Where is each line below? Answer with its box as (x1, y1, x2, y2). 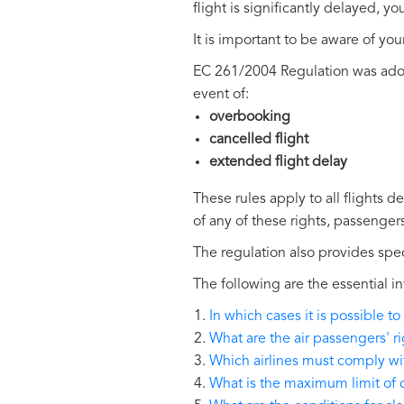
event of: (193, 87, 249, 103)
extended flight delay (209, 155, 347, 170)
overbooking (209, 110, 290, 125)
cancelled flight (209, 133, 308, 148)
